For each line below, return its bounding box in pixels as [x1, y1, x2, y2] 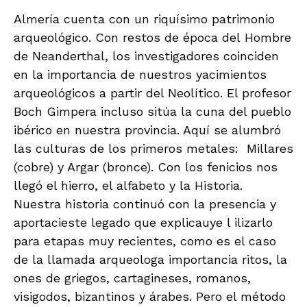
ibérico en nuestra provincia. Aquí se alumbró [14, 122, 281, 137]
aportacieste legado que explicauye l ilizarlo [14, 214, 273, 230]
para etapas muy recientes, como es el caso [14, 233, 276, 248]
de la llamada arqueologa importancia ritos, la [14, 251, 287, 267]
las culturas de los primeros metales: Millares [14, 140, 293, 156]
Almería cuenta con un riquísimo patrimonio [14, 11, 275, 26]
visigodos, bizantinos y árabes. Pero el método [14, 288, 286, 304]
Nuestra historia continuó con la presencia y [14, 196, 276, 211]
